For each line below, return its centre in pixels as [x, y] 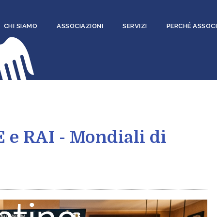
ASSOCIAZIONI [80, 26]
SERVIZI [135, 26]
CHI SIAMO [21, 26]
